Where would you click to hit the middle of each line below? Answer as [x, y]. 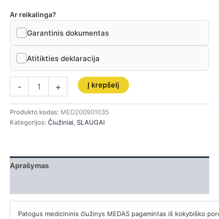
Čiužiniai [61, 122]
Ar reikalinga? [33, 15]
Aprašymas [29, 165]
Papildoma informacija [48, 185]
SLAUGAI [91, 122]
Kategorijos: [29, 122]
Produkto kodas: [35, 112]
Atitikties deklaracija [63, 58]
